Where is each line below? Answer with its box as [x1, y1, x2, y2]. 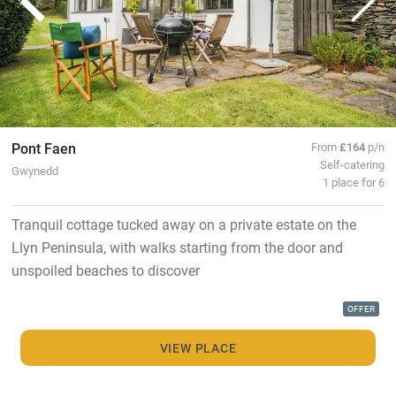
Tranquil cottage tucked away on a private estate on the [11, 215, 356, 234]
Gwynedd [11, 163, 58, 179]
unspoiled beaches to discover [11, 261, 200, 280]
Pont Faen [11, 139, 76, 158]
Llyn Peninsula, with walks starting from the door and [11, 238, 343, 257]
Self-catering [320, 156, 385, 172]
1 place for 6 [323, 174, 385, 190]
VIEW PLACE [159, 339, 237, 356]
